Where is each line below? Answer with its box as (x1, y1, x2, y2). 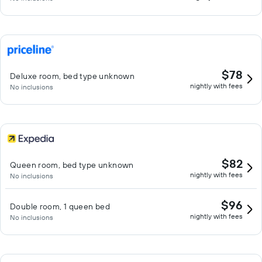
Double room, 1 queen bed (10, 201, 111, 212)
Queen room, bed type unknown (10, 160, 134, 170)
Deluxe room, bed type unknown (10, 71, 135, 81)
